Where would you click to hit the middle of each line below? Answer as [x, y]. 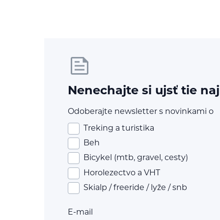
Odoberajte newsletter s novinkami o [141, 112]
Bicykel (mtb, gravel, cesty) [136, 158]
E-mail [80, 212]
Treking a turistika [119, 128]
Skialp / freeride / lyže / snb [135, 188]
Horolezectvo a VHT [122, 173]
